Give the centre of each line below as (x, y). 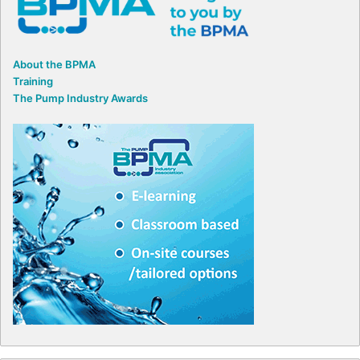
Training (33, 81)
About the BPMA (54, 64)
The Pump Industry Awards (80, 98)
